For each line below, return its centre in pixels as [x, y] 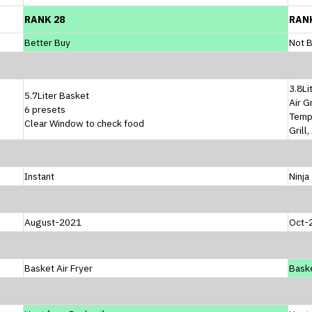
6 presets [45, 109]
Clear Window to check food [84, 123]
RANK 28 [45, 19]
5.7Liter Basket [57, 95]
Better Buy [47, 42]
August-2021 [53, 222]
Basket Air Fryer [58, 268]
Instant [39, 176]
